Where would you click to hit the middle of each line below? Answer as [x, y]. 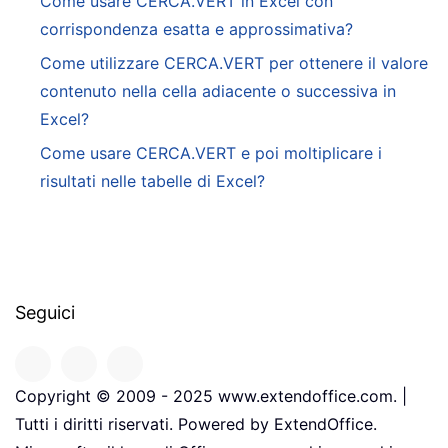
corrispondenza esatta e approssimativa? [196, 29]
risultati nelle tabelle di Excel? [152, 181]
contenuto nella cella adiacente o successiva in [218, 91]
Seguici [45, 313]
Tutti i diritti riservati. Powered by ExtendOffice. [196, 424]
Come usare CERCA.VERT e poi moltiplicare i [211, 153]
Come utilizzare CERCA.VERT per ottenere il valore [234, 63]
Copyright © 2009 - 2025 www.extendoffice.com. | [211, 396]
